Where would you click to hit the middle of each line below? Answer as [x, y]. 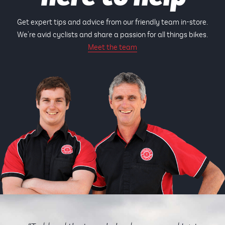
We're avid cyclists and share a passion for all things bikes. [113, 35]
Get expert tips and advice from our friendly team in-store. [113, 22]
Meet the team [113, 47]
